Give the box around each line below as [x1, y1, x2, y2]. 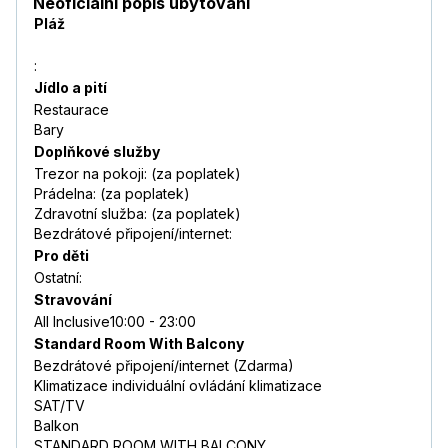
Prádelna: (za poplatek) [34, 185, 190, 203]
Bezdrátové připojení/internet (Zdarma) [34, 357, 294, 375]
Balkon [34, 417, 79, 435]
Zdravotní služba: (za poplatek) [34, 205, 241, 223]
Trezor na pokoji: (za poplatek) [34, 165, 241, 183]
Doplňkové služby [34, 143, 160, 161]
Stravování [34, 291, 112, 309]
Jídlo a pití [34, 79, 107, 97]
